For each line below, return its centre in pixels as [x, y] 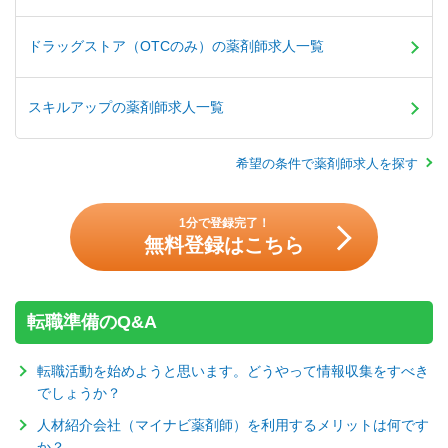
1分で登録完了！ [224, 222]
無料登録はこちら [224, 244]
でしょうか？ [79, 392]
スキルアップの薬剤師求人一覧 [126, 106]
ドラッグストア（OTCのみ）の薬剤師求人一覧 [176, 45]
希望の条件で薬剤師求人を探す [327, 163]
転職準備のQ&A [92, 321]
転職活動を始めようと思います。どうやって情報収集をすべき [233, 370]
